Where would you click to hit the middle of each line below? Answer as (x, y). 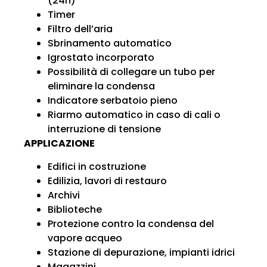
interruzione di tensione (104, 129)
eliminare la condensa (101, 86)
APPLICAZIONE (59, 144)
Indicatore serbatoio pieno (113, 101)
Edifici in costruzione (97, 166)
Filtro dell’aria (80, 29)
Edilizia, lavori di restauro (107, 181)
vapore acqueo (85, 238)
